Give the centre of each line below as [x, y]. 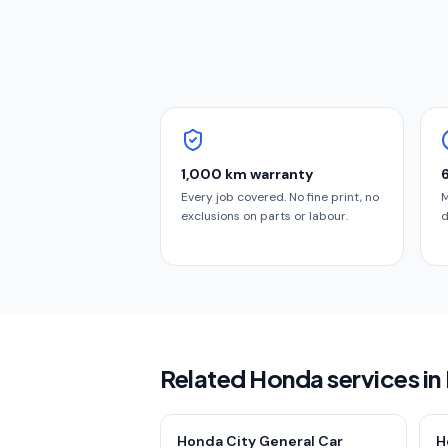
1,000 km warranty [247, 174]
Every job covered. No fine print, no [280, 197]
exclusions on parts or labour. [264, 216]
